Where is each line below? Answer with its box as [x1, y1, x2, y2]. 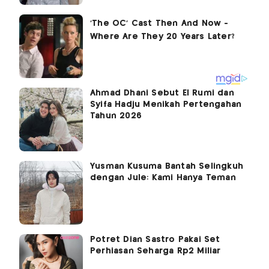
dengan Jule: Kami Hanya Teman [90, 173, 236, 182]
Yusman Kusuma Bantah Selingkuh [90, 162, 243, 171]
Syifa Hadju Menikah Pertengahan [90, 100, 242, 109]
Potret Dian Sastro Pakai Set [90, 235, 220, 244]
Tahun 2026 [90, 111, 142, 120]
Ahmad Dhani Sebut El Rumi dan [90, 88, 234, 97]
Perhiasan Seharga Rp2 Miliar [90, 246, 221, 255]
